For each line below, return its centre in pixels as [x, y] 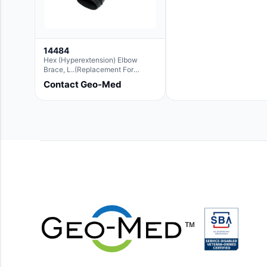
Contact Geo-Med [83, 85]
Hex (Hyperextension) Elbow [91, 60]
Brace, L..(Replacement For [89, 70]
